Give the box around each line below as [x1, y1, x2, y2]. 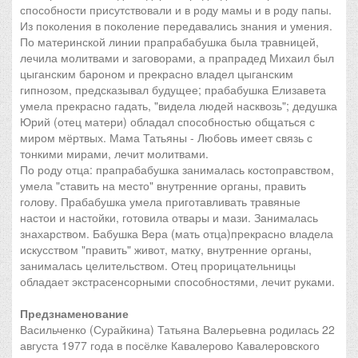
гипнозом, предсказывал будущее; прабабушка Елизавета [20, 82, 326, 97]
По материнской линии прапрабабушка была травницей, [20, 34, 319, 50]
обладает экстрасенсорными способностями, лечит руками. [20, 273, 335, 289]
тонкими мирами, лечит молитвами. [20, 145, 209, 161]
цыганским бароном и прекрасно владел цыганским [20, 66, 293, 82]
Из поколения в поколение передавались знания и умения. [20, 18, 332, 34]
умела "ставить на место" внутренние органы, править [20, 177, 306, 193]
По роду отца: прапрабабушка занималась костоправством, [20, 161, 334, 177]
